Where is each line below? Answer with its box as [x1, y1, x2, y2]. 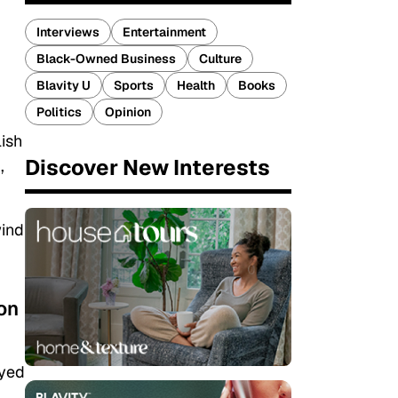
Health [177, 77, 215, 93]
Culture [199, 51, 242, 67]
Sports [114, 77, 154, 93]
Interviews [36, 24, 99, 40]
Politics [36, 104, 82, 120]
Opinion [105, 104, 151, 120]
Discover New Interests [25, 154, 270, 181]
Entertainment [123, 24, 206, 40]
